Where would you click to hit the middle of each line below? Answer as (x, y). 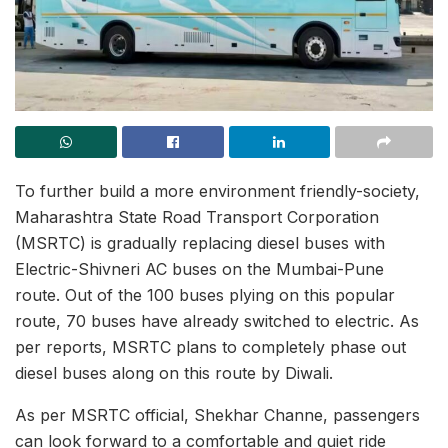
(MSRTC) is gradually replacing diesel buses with (200, 243)
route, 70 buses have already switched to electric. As (217, 321)
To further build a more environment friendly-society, (217, 191)
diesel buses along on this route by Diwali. (174, 373)
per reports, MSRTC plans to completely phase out (210, 347)
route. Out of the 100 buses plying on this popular (205, 295)
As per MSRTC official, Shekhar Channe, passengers (217, 415)
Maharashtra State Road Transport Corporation (197, 217)
